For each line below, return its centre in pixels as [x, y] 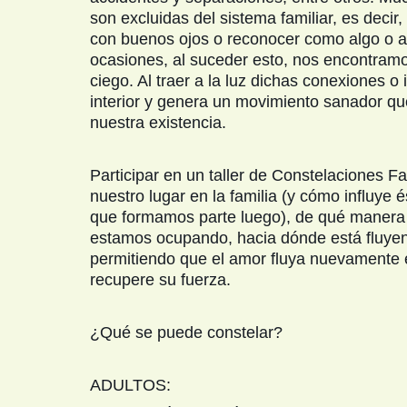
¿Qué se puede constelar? [186, 333]
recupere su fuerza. [160, 280]
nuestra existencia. [158, 123]
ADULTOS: [130, 385]
